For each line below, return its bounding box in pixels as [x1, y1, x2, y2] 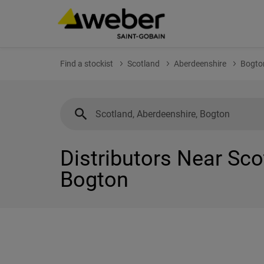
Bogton [60, 167, 128, 192]
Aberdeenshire [174, 59, 226, 68]
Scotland [127, 59, 160, 68]
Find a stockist [60, 59, 113, 68]
